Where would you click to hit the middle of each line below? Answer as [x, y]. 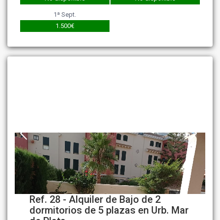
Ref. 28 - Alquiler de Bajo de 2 [95, 200]
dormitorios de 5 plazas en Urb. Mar [109, 210]
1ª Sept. [65, 15]
